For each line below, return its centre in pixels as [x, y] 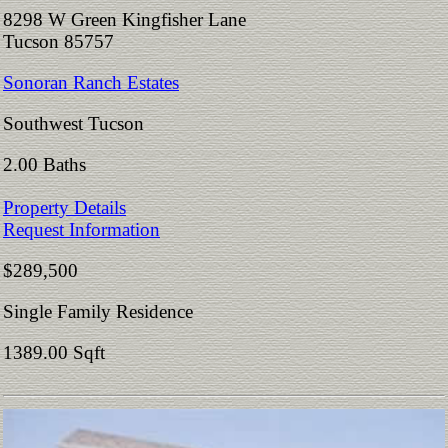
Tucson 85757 [68, 42]
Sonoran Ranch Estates [91, 83]
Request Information [81, 230]
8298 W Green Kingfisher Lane [124, 20]
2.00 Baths [49, 165]
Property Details [64, 208]
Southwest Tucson [73, 124]
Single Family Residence [98, 312]
